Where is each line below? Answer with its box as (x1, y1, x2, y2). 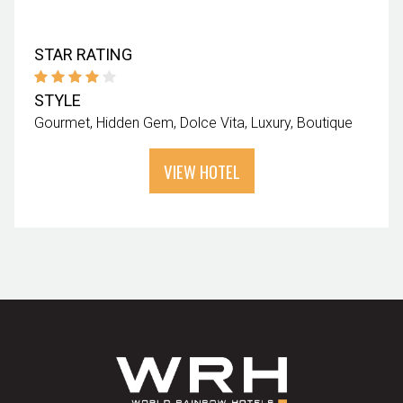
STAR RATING (34, 44, 133, 64)
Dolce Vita (180, 113, 246, 131)
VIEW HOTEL (163, 157, 240, 184)
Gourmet (34, 113, 91, 131)
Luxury (251, 113, 291, 131)
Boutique (297, 113, 354, 131)
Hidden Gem (96, 113, 175, 131)
